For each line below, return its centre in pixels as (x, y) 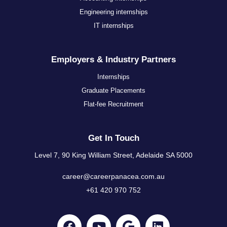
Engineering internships (113, 12)
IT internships (113, 25)
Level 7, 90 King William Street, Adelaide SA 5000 (113, 155)
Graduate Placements (113, 90)
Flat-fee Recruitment (113, 104)
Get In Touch (113, 138)
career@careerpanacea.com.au (113, 176)
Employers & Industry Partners (113, 59)
